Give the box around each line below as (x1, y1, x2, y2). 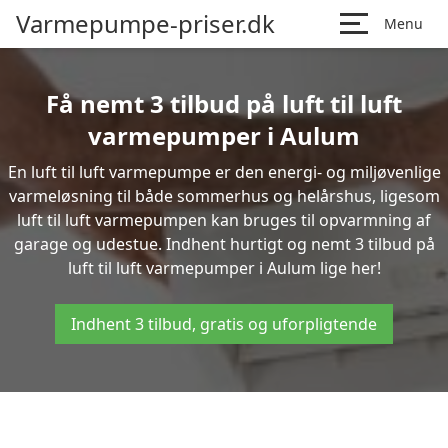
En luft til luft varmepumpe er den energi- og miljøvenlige (7, 161, 441, 183)
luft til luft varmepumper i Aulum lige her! (67, 257, 381, 279)
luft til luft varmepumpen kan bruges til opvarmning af (17, 209, 431, 231)
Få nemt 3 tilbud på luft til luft (46, 87, 402, 120)
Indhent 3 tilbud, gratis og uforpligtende (71, 313, 377, 335)
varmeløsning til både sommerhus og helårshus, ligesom (8, 185, 440, 207)
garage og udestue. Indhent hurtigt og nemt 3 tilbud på (13, 233, 435, 255)
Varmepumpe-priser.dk (16, 7, 275, 40)
